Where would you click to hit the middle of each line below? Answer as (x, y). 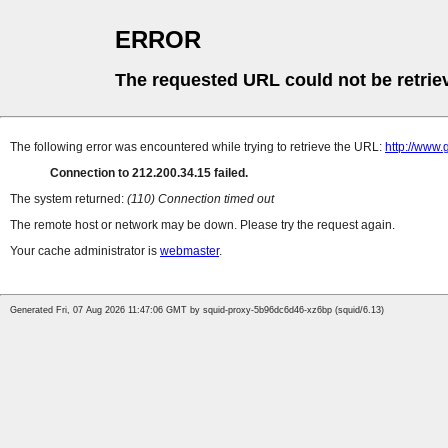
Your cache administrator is (85, 251)
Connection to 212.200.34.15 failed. (149, 173)
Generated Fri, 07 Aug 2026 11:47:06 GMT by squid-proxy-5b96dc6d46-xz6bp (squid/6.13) (197, 310)
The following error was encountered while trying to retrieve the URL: (197, 147)
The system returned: (68, 199)
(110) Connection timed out (200, 199)
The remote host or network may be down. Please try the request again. (202, 225)
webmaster (189, 251)
